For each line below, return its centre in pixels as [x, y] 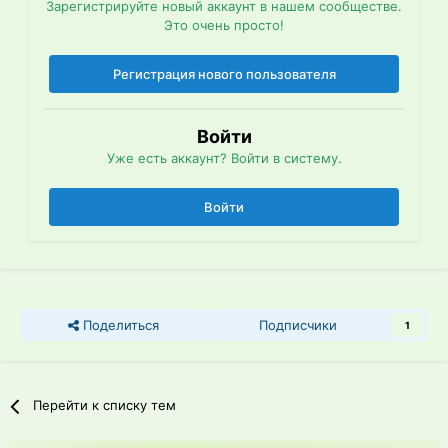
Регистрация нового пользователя [224, 74]
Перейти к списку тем [105, 405]
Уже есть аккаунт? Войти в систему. [224, 158]
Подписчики [297, 325]
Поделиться [119, 325]
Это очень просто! [224, 25]
